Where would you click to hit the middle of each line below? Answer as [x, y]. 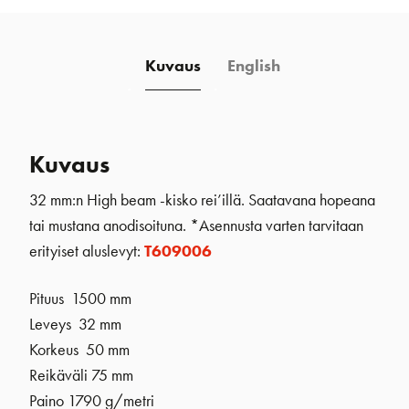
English [253, 65]
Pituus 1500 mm [80, 298]
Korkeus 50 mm [79, 349]
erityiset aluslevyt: [87, 251]
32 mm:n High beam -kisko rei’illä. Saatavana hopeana [202, 199]
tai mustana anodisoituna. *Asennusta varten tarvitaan [196, 225]
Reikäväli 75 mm [81, 375]
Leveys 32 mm [75, 324]
